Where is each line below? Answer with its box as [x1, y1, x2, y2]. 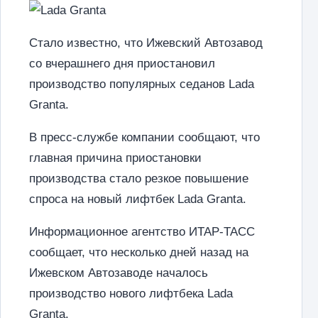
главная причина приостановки [29, 151, 202, 165]
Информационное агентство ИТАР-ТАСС [29, 225, 255, 238]
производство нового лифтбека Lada [29, 287, 233, 300]
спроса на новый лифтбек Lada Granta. [29, 192, 246, 206]
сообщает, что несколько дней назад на [29, 246, 248, 259]
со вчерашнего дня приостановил [29, 57, 215, 70]
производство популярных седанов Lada [29, 77, 254, 91]
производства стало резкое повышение [29, 172, 248, 185]
